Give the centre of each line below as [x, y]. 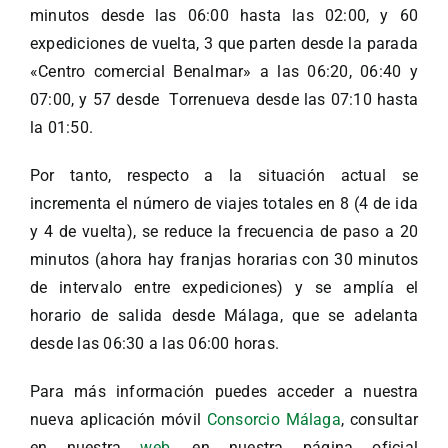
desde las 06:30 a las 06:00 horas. [155, 344]
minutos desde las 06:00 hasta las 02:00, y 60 [224, 16]
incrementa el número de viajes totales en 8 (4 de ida [224, 204]
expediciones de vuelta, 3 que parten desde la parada [224, 44]
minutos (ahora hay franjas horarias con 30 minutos [224, 260]
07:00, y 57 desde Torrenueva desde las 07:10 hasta [224, 100]
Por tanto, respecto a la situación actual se [224, 176]
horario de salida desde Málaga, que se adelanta [224, 316]
